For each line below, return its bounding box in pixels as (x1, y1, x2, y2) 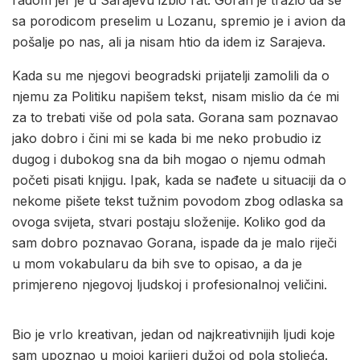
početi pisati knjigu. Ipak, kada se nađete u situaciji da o (12, 171, 346, 188)
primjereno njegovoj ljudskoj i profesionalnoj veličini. (12, 276, 327, 292)
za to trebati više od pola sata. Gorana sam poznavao (12, 108, 338, 125)
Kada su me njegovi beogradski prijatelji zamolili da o (12, 67, 329, 84)
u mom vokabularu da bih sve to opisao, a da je (12, 255, 302, 272)
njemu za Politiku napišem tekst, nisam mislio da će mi (12, 88, 339, 104)
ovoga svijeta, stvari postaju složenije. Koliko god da (12, 213, 325, 230)
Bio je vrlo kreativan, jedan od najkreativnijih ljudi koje (12, 325, 335, 342)
